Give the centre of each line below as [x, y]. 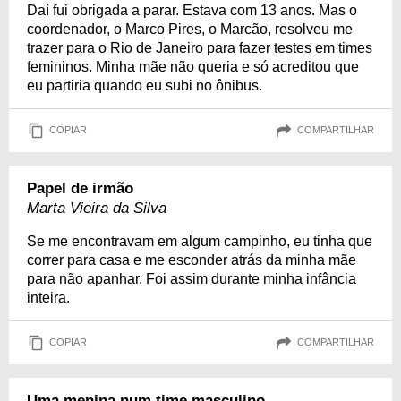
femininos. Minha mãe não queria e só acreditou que [193, 66]
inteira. [48, 297]
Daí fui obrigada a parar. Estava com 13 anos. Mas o [192, 10]
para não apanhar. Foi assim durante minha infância [192, 278]
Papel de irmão [80, 188]
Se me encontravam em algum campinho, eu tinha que [200, 241]
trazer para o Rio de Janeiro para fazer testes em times [200, 47]
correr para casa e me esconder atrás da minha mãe [192, 260]
